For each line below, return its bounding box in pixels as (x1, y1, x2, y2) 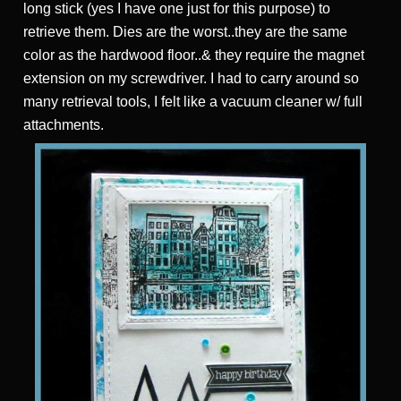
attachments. (23, 117, 104, 133)
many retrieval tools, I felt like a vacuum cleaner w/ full (23, 94, 363, 110)
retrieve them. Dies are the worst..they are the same (23, 24, 347, 40)
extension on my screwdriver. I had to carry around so (23, 71, 359, 87)
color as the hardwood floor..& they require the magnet (23, 47, 364, 64)
